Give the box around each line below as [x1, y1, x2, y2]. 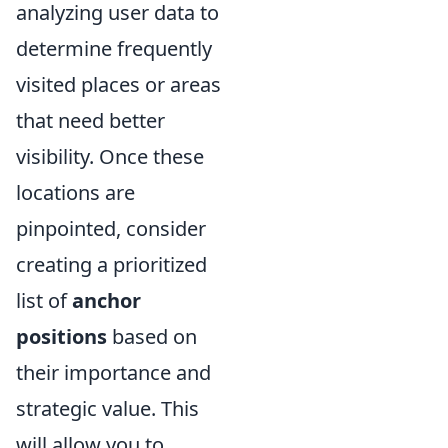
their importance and [16, 358, 211, 386]
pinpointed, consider [16, 214, 206, 242]
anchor [72, 286, 141, 314]
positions [16, 322, 107, 350]
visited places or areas [16, 70, 221, 98]
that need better [16, 106, 165, 134]
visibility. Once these [16, 142, 204, 170]
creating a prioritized [16, 250, 207, 278]
